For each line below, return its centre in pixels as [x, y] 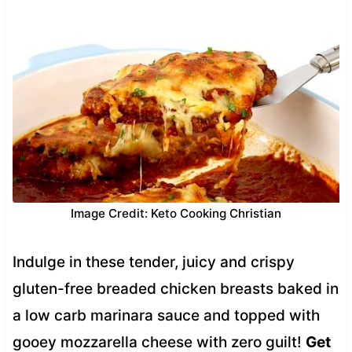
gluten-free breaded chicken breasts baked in [175, 288]
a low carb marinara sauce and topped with [166, 315]
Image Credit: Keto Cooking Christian [176, 213]
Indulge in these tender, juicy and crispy [153, 262]
